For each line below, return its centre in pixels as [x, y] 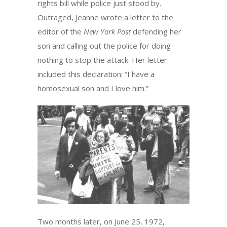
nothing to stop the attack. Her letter [102, 60]
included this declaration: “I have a [96, 74]
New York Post [107, 31]
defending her [156, 31]
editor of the [61, 31]
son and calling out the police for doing [104, 46]
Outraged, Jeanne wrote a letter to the [105, 17]
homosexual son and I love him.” [93, 88]
